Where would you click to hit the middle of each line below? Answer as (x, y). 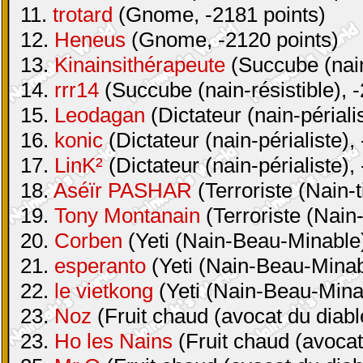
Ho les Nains (113, 341)
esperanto (100, 266)
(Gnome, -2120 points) (232, 40)
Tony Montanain (127, 216)
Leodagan (100, 115)
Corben (88, 241)
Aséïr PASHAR (123, 190)
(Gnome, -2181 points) (219, 15)
